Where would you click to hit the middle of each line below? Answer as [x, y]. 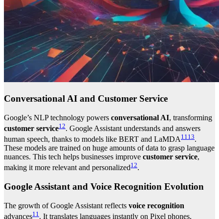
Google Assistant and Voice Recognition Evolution [104, 187]
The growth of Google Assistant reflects [66, 206]
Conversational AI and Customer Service [86, 98]
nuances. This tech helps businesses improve [73, 157]
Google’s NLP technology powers [57, 117]
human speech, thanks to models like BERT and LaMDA [92, 139]
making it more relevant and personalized [67, 168]
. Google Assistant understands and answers [133, 128]
